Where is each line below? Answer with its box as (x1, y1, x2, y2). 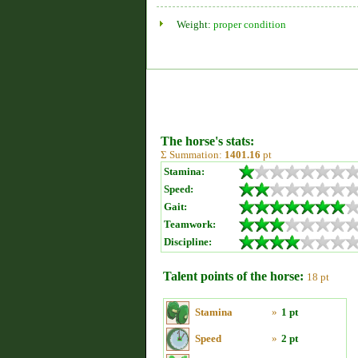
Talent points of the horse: (163, 269, 304, 283)
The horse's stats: (161, 134, 254, 148)
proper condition (213, 18, 286, 30)
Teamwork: (164, 218, 216, 230)
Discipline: (164, 236, 212, 248)
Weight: (177, 18, 213, 30)
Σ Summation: (161, 149, 225, 161)
